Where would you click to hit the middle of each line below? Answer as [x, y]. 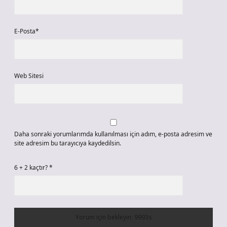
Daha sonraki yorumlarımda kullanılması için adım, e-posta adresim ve [113, 134]
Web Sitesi [29, 76]
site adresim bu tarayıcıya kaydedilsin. [68, 143]
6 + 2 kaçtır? [32, 167]
